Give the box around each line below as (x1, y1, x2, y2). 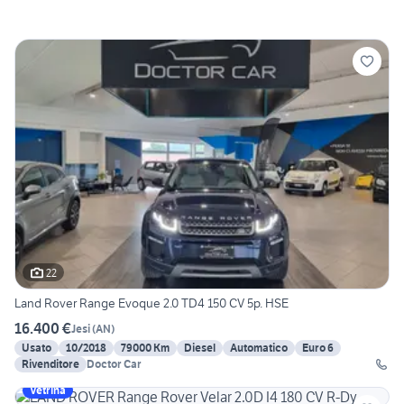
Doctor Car (87, 357, 142, 372)
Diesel (184, 341, 216, 355)
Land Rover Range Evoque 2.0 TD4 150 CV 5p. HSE (14, 295, 289, 312)
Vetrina (30, 383, 66, 398)
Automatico (230, 341, 288, 355)
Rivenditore (22, 357, 79, 372)
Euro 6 (302, 341, 334, 355)
